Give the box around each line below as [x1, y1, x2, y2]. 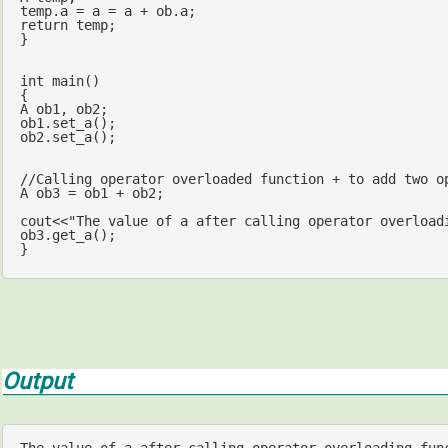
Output [2, 367, 73, 395]
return [19, 17, 68, 34]
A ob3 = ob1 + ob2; [19, 185, 164, 202]
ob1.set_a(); [19, 115, 116, 132]
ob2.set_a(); [19, 129, 116, 146]
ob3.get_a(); [19, 227, 116, 244]
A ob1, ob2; [19, 101, 108, 118]
